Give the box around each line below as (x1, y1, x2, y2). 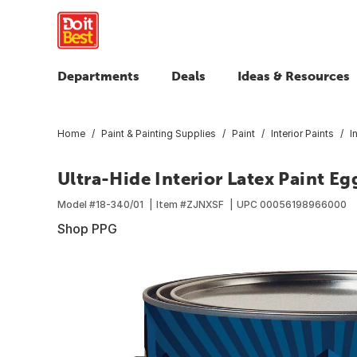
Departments (57, 69, 139, 83)
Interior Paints (271, 127, 334, 139)
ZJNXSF (186, 198, 224, 210)
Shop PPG (57, 220, 117, 237)
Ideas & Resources (237, 69, 350, 83)
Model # (57, 198, 96, 210)
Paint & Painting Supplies (101, 127, 216, 139)
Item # (156, 198, 186, 210)
